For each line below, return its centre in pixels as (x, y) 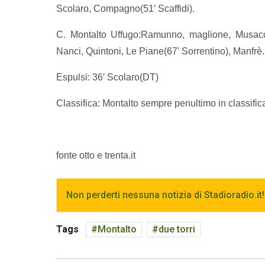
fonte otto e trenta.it (96, 155)
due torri (177, 229)
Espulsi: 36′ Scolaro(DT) (107, 77)
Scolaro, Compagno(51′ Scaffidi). (125, 8)
